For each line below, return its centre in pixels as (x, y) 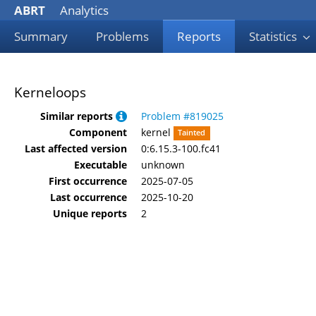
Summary (41, 36)
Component (98, 132)
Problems (122, 36)
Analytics (83, 10)
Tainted (192, 133)
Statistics (274, 36)
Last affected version (76, 148)
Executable (101, 164)
